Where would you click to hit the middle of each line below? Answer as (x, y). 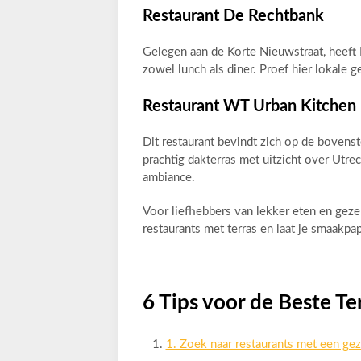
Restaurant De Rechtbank (233, 16)
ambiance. (169, 178)
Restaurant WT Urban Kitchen (249, 106)
